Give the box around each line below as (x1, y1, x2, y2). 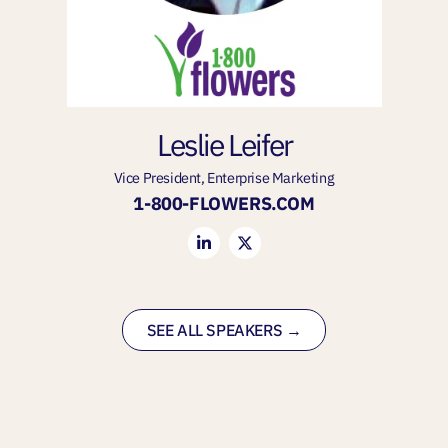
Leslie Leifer (156, 124, 292, 164)
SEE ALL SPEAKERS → (146, 319, 302, 340)
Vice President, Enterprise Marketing (113, 167, 335, 187)
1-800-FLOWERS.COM (133, 191, 315, 215)
